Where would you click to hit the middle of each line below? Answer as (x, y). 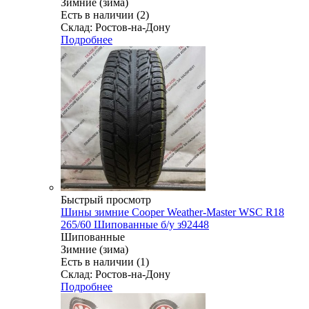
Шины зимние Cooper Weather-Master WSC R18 (172, 212)
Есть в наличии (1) (105, 261)
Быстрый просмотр (106, 199)
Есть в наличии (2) (105, 14)
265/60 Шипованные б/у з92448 (135, 224)
